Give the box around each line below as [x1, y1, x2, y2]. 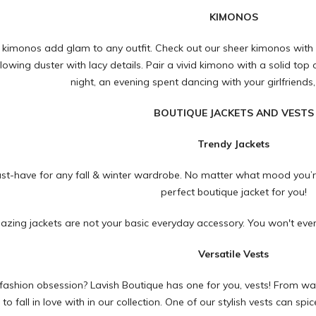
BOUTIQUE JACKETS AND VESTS [153, 106, 314, 119]
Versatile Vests [198, 247, 269, 260]
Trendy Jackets [197, 137, 270, 150]
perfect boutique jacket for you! [160, 185, 307, 198]
